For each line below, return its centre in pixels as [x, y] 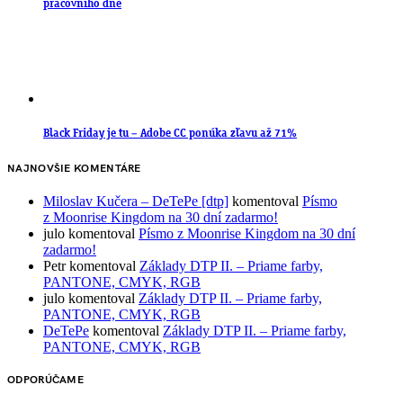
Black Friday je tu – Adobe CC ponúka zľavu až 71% [170, 134]
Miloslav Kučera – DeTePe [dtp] [136, 201]
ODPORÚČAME [45, 380]
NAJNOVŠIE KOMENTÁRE [74, 168]
